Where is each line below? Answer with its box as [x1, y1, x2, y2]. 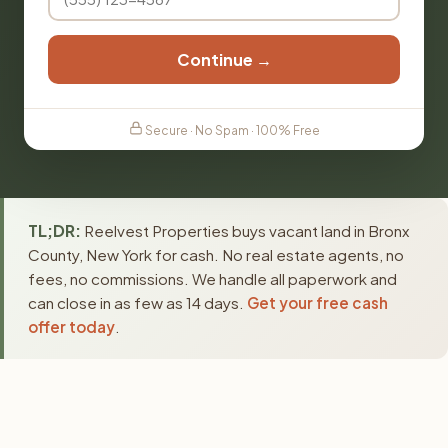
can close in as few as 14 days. [28, 293, 247, 312]
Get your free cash [247, 293, 388, 312]
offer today [28, 317, 115, 336]
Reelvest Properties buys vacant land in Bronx [81, 221, 409, 240]
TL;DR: [28, 220, 81, 241]
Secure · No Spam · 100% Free [142, 123, 320, 138]
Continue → [176, 49, 272, 70]
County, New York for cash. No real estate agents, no [28, 245, 404, 264]
